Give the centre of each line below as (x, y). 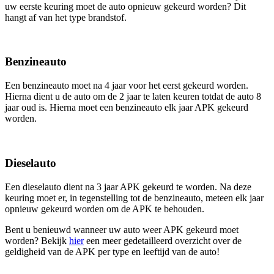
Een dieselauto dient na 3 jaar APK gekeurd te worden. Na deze (128, 187)
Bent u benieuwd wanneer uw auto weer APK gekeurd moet (122, 229)
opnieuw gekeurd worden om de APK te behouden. (105, 209)
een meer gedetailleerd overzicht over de (163, 240)
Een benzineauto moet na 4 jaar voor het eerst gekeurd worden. (127, 86)
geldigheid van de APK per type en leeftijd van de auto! (112, 251)
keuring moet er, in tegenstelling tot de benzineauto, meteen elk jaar (134, 198)
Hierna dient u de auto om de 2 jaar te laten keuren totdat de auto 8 (133, 97)
